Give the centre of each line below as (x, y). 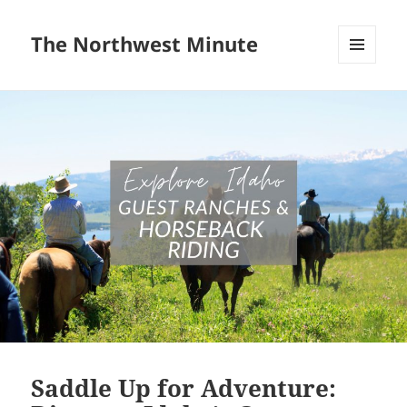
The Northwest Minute (145, 44)
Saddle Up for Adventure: (184, 387)
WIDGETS (364, 102)
